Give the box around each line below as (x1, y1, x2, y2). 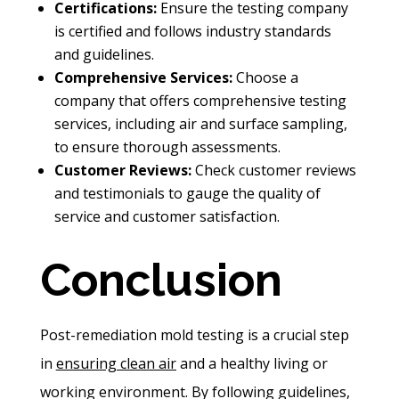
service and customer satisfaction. (53, 207, 280, 227)
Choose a (232, 68, 298, 88)
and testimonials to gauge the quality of (53, 183, 321, 204)
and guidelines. (53, 45, 154, 65)
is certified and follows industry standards (53, 21, 331, 42)
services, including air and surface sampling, (53, 114, 347, 134)
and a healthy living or (175, 354, 328, 374)
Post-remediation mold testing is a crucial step (39, 325, 349, 346)
